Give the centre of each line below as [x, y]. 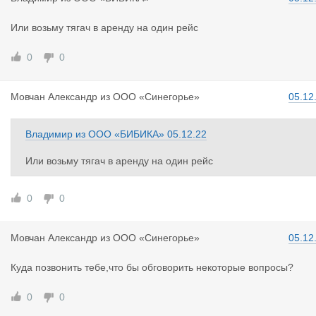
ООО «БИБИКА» [126, 134]
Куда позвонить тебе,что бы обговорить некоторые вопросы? [152, 267]
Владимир [49, 134]
